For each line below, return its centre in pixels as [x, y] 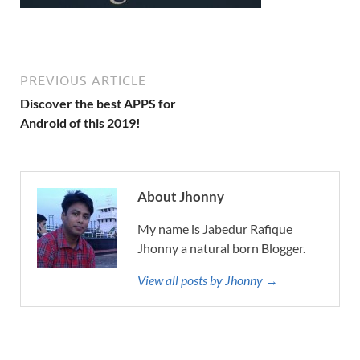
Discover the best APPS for [98, 103]
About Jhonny [181, 196]
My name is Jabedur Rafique [215, 229]
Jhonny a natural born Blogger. [221, 248]
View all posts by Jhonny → [208, 280]
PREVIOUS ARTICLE [83, 80]
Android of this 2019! [80, 123]
